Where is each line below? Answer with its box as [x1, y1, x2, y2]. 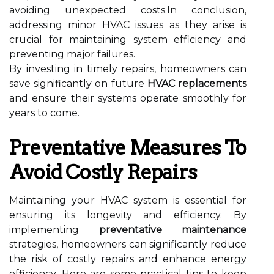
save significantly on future [9, 78, 147, 89]
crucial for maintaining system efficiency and [9, 34, 246, 45]
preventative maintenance [98, 224, 246, 235]
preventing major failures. [9, 48, 135, 60]
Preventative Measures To [9, 136, 246, 160]
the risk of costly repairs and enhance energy [9, 253, 246, 265]
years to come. [9, 107, 80, 119]
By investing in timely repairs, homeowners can [9, 63, 246, 75]
